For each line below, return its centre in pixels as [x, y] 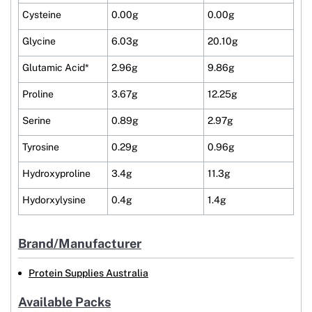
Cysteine [42, 15]
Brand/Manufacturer [80, 244]
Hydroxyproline [56, 174]
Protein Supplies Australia [88, 273]
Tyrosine [41, 147]
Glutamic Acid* [56, 68]
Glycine [39, 41]
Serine [37, 121]
